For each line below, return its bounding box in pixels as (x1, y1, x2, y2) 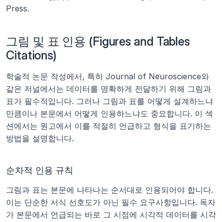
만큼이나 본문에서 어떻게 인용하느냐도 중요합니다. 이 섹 (6, 109, 213, 118)
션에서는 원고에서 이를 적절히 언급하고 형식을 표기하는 (6, 121, 211, 131)
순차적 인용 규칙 (6, 165, 73, 175)
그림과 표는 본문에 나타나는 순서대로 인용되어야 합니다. (6, 185, 213, 195)
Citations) (6, 48, 57, 62)
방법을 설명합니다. (6, 133, 74, 143)
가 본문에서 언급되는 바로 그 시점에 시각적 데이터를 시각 (6, 210, 216, 220)
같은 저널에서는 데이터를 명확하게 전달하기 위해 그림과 (6, 84, 211, 94)
